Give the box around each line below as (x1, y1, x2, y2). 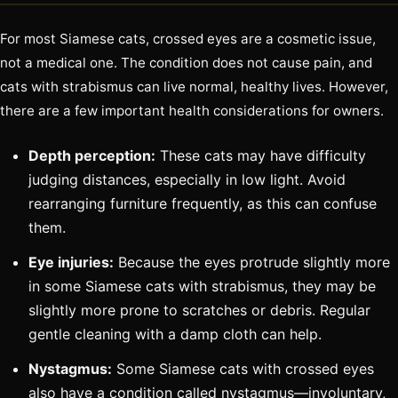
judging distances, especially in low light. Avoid (28, 171, 346, 189)
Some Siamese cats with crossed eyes (112, 360, 374, 378)
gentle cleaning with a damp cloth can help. (28, 325, 322, 344)
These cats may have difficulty (155, 147, 366, 165)
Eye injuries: (28, 253, 114, 272)
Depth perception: (28, 147, 155, 165)
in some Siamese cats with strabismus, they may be (28, 277, 376, 296)
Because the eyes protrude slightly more (114, 253, 390, 272)
